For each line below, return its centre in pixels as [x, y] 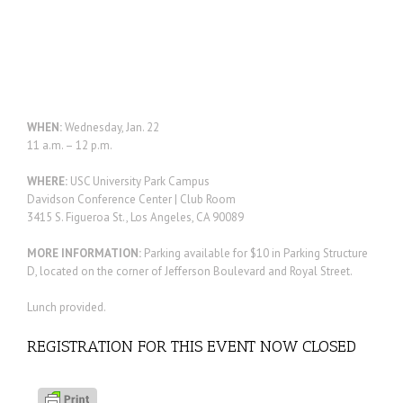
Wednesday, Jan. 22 [111, 127]
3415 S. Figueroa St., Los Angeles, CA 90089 [135, 217]
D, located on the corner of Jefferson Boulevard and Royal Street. [190, 271]
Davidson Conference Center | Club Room [131, 199]
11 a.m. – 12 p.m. [70, 145]
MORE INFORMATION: [84, 253]
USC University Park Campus [139, 181]
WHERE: [47, 181]
